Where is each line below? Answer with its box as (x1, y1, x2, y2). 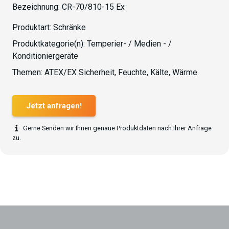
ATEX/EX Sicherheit (44, 67, 114, 77)
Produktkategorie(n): (12, 39, 87, 49)
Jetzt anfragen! (26, 101, 82, 110)
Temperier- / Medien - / (87, 39, 172, 49)
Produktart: (12, 22, 53, 32)
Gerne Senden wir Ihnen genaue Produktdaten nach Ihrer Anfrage (23, 124, 212, 132)
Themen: (12, 67, 44, 77)
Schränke (53, 22, 86, 32)
